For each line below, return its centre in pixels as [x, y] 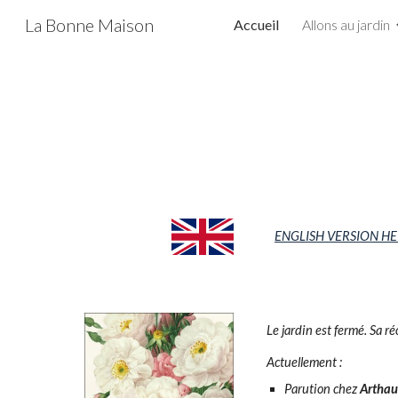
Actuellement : [306, 362]
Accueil [256, 24]
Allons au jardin [346, 24]
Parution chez [322, 389]
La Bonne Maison [89, 25]
